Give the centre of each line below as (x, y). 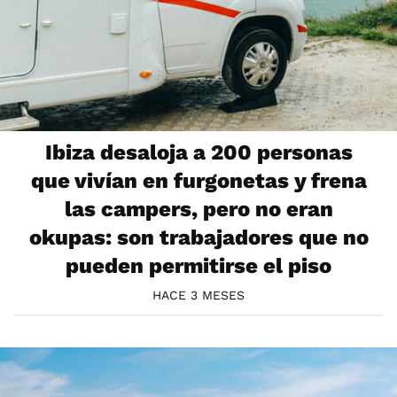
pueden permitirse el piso (198, 265)
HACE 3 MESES (198, 295)
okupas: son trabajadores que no (198, 237)
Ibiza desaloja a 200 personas (198, 152)
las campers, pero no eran (198, 209)
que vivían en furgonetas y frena (198, 180)
